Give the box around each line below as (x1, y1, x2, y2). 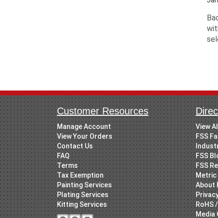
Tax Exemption (57, 171, 104, 179)
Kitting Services (57, 200, 107, 208)
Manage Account (57, 122, 111, 130)
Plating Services (57, 190, 109, 199)
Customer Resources (57, 105, 148, 116)
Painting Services (57, 181, 112, 189)
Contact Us (57, 142, 93, 150)
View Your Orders (57, 132, 112, 140)
